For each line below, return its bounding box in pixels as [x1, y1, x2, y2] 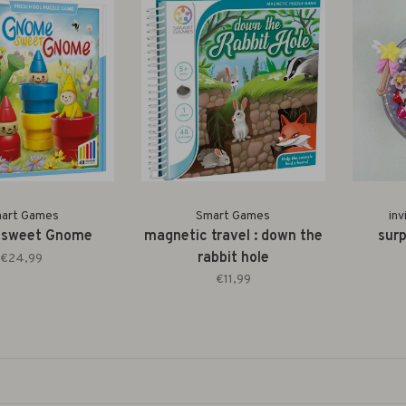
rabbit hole [197, 249, 269, 267]
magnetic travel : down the [143, 227, 323, 246]
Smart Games [196, 208, 271, 224]
